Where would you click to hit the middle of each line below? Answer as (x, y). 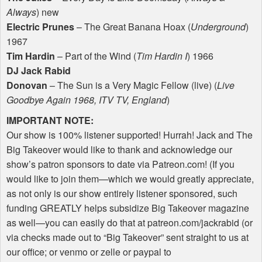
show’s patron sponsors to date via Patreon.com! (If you (120, 164)
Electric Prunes (40, 27)
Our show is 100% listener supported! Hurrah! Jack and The (130, 135)
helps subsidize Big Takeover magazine (166, 208)
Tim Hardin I (162, 56)
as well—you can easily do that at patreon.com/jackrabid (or (130, 223)
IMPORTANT (34, 120)
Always (21, 12)
